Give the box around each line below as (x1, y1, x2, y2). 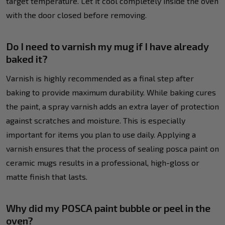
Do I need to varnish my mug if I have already (6, 40, 209, 52)
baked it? (6, 52, 48, 65)
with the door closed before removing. (6, 10, 147, 20)
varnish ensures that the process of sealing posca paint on (6, 143, 219, 153)
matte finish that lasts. (6, 171, 87, 181)
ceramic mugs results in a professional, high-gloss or (6, 157, 199, 167)
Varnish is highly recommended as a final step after (6, 73, 194, 83)
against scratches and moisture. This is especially (6, 115, 185, 125)
